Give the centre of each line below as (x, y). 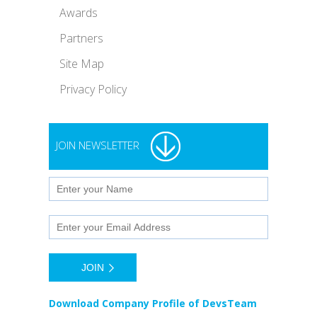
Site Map (82, 64)
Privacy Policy (93, 89)
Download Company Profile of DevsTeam (153, 303)
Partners (81, 38)
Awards (79, 13)
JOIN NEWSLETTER (98, 145)
